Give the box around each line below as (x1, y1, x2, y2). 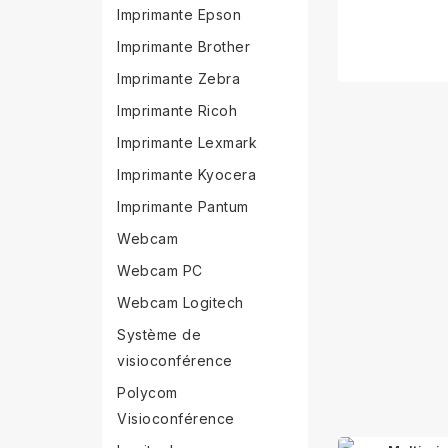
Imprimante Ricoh (117, 102, 237, 119)
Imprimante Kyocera (117, 166, 256, 183)
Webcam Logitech (117, 294, 244, 311)
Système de (117, 326, 201, 343)
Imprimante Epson (117, 6, 241, 23)
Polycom (117, 384, 178, 401)
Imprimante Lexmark (117, 134, 257, 151)
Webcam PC (117, 262, 203, 279)
